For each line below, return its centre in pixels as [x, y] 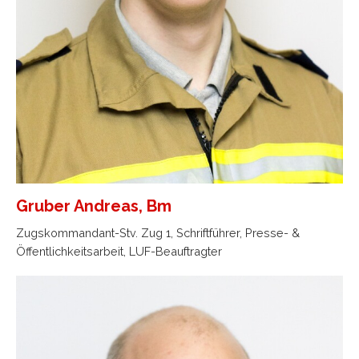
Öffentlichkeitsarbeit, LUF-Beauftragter [119, 251]
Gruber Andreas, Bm [94, 206]
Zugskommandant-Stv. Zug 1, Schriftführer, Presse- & [158, 232]
